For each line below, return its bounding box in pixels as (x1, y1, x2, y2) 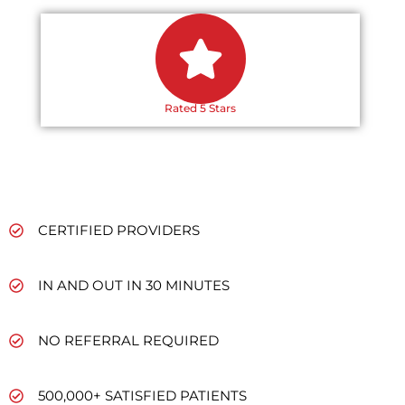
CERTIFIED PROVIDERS (38, 221, 200, 239)
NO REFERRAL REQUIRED (38, 332, 219, 349)
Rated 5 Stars (165, 101, 236, 115)
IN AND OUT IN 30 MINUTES (38, 277, 230, 294)
